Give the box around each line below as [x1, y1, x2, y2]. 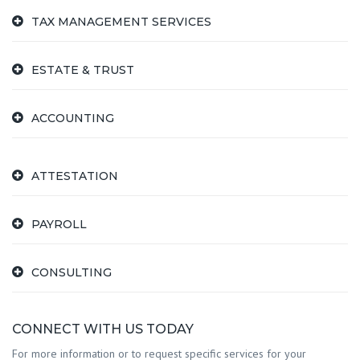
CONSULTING [31, 264, 112, 280]
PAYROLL [31, 216, 87, 231]
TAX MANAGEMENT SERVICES [31, 14, 211, 29]
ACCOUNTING [31, 110, 114, 125]
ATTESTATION [31, 168, 118, 183]
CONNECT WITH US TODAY [12, 321, 194, 337]
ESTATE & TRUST [31, 62, 134, 77]
